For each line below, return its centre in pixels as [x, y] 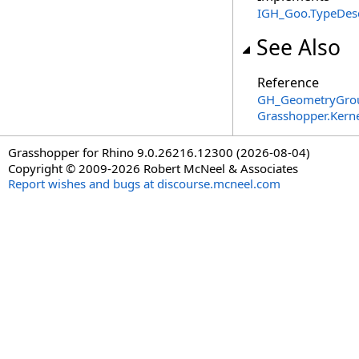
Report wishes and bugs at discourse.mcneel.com [144, 184]
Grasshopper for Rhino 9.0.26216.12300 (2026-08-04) [159, 152]
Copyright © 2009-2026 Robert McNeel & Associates [153, 168]
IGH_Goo [282, 13]
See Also [298, 47]
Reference [288, 83]
